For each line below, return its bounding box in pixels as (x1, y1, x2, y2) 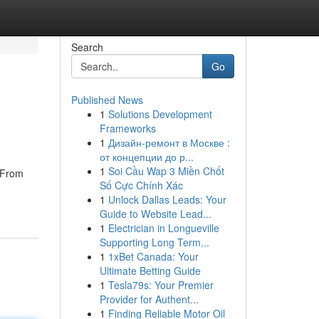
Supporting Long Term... (99, 235, 209, 249)
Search (70, 40, 103, 54)
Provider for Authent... (99, 292, 199, 306)
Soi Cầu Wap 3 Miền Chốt (108, 164, 224, 178)
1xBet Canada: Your (108, 249, 199, 263)
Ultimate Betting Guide (99, 263, 201, 278)
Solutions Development (108, 107, 212, 121)
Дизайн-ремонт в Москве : (108, 135, 230, 150)
